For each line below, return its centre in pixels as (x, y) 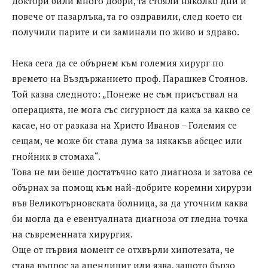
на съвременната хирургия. (72, 234)
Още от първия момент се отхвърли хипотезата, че (123, 250)
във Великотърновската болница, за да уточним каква (130, 203)
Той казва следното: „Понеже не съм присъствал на (125, 94)
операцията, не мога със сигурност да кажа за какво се (131, 110)
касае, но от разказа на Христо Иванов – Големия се (124, 125)
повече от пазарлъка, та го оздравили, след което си (127, 16)
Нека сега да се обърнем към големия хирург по (118, 63)
